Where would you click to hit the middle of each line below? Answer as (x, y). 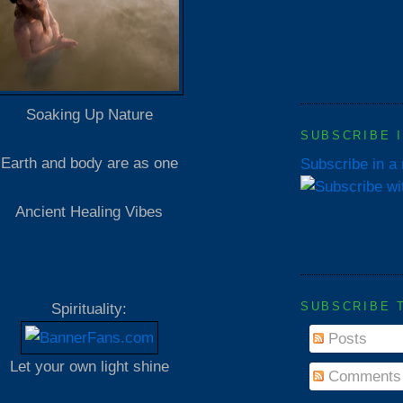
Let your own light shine (89, 367)
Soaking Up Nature (89, 115)
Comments (362, 376)
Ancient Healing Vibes (89, 212)
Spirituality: (89, 309)
